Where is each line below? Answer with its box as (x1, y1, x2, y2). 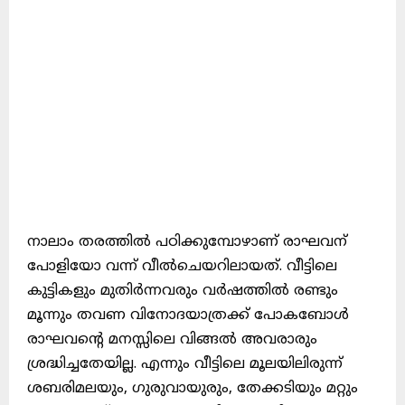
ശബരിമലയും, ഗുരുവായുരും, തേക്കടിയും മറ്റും (27, 380, 358, 399)
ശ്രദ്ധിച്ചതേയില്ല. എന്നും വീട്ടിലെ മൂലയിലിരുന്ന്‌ (27, 355, 343, 374)
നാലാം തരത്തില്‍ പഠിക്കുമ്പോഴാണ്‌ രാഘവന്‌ (27, 233, 347, 252)
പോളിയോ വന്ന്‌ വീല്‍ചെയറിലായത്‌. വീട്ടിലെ (27, 258, 337, 277)
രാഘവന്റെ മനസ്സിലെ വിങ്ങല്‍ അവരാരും (27, 331, 317, 350)
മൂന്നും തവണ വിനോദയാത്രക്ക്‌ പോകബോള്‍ (27, 306, 349, 325)
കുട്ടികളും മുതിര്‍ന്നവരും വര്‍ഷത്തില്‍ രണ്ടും (27, 282, 338, 301)
